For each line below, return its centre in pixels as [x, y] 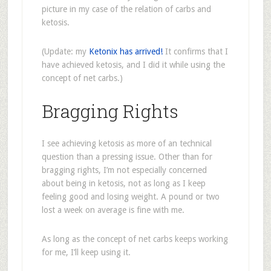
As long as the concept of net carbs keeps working [135, 239]
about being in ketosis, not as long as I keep [123, 183]
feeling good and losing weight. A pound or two [130, 197]
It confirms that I [195, 51]
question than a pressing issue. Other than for [127, 157]
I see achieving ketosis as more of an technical [126, 143]
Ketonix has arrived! [126, 51]
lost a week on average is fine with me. [113, 210]
